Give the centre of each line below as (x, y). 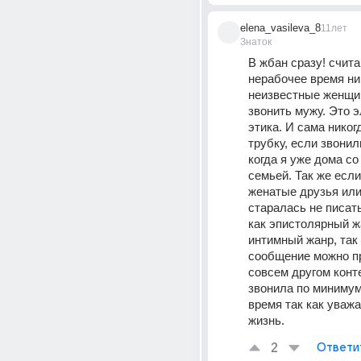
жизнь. (266, 320)
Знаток (256, 42)
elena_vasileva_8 (280, 28)
